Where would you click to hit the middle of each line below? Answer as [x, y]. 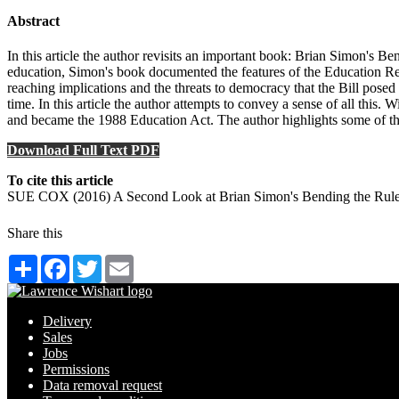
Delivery [67, 322]
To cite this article [60, 181]
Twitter [122, 262]
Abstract [33, 21]
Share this [35, 233]
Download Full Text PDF [83, 151]
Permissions [76, 370]
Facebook [97, 262]
